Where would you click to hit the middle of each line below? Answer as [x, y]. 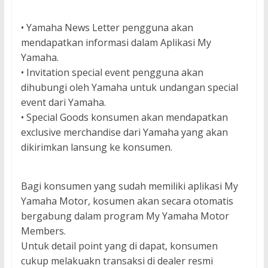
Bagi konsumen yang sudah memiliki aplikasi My [129, 186]
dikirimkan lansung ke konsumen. [96, 147]
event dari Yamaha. [63, 103]
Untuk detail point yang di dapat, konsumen [119, 246]
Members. [43, 231]
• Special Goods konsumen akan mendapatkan [124, 118]
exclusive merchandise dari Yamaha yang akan [124, 133]
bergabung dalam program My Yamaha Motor [125, 216]
